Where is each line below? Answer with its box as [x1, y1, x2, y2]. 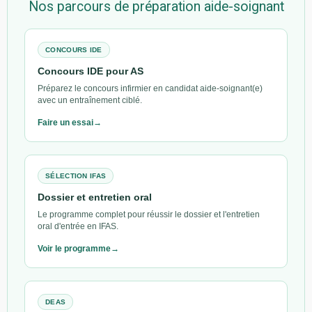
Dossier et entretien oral [38, 191, 152, 203]
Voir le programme [38, 243, 111, 253]
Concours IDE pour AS [38, 65, 143, 77]
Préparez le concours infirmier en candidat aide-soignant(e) [38, 83, 263, 93]
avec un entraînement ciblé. [38, 95, 142, 105]
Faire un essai [38, 117, 93, 127]
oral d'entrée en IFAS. [38, 221, 118, 231]
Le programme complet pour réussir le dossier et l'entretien [38, 209, 260, 219]
